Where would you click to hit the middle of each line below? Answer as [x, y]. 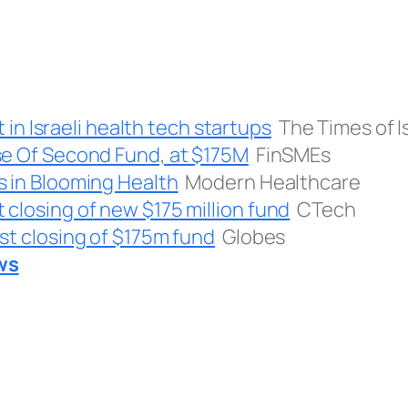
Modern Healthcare [273, 183]
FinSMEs [293, 155]
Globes [254, 237]
